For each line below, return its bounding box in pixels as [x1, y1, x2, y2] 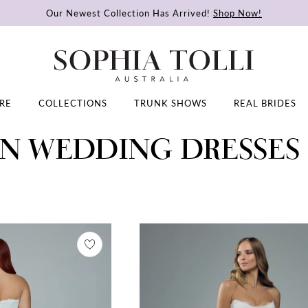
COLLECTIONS [38, 97, 107, 109]
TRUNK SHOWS [133, 97, 207, 109]
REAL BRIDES [233, 97, 296, 109]
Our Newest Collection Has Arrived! [46, 6, 213, 19]
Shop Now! [213, 6, 262, 19]
